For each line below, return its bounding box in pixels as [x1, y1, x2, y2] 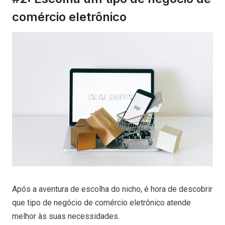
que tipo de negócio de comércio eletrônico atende [12, 197, 191, 207]
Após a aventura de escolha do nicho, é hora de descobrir [12, 184, 212, 194]
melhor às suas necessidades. [12, 211, 122, 221]
